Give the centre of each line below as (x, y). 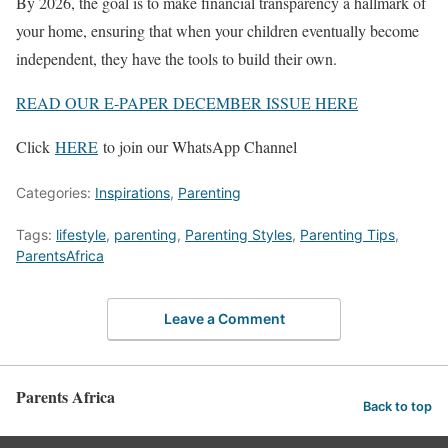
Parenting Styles (238, 235)
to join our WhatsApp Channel (197, 147)
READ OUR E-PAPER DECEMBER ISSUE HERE (187, 103)
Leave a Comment (224, 318)
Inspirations (132, 193)
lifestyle (81, 235)
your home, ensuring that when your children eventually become (217, 31)
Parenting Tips (347, 235)
